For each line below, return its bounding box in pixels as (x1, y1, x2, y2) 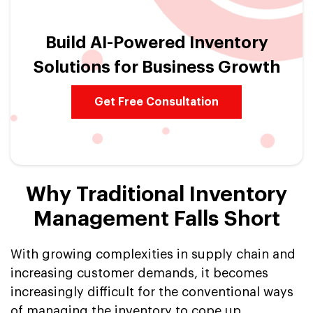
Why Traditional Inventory (26, 183, 287, 205)
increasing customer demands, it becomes (10, 266, 268, 279)
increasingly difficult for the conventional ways (10, 285, 293, 298)
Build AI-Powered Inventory (45, 34, 268, 51)
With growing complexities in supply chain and (10, 247, 296, 261)
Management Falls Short (33, 208, 280, 229)
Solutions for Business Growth (33, 58, 280, 75)
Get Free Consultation (94, 96, 219, 108)
